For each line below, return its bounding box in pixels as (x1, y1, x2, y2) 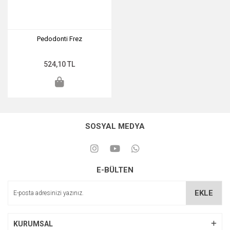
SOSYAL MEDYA (85, 121, 145, 131)
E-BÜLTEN (97, 165, 133, 175)
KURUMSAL (13, 219, 53, 228)
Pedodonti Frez (36, 34, 82, 43)
